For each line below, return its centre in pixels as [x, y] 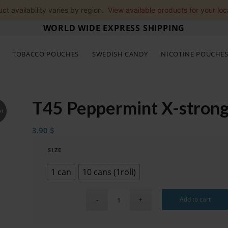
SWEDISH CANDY [120, 54]
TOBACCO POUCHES [46, 54]
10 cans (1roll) [109, 172]
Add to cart [195, 199]
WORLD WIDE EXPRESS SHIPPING [114, 28]
